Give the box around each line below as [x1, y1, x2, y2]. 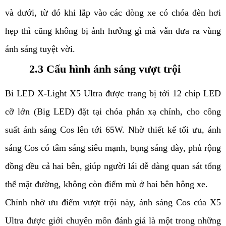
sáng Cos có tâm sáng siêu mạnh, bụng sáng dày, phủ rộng [5, 143, 221, 153]
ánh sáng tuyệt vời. [5, 44, 78, 54]
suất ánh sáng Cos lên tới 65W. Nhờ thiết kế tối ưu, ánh [5, 125, 221, 135]
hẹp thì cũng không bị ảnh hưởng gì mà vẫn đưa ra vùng [5, 26, 221, 36]
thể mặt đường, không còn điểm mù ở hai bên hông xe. [5, 179, 208, 190]
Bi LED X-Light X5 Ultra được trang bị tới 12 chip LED [5, 88, 221, 99]
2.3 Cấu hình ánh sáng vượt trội [29, 63, 184, 76]
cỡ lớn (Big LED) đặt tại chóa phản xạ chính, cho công [5, 106, 221, 117]
